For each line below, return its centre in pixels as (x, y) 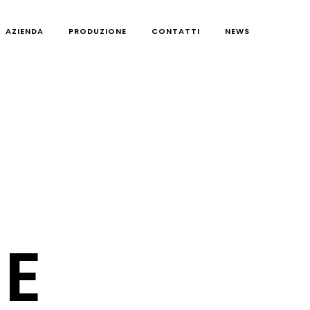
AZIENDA (25, 31)
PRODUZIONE (98, 31)
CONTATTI (176, 31)
